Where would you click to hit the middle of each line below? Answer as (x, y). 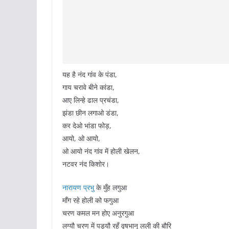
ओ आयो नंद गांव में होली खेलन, (101, 151)
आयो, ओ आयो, (81, 139)
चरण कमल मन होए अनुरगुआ (98, 213)
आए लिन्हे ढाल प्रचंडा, (91, 100)
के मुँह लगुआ (110, 188)
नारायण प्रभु (78, 188)
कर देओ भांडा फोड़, (87, 126)
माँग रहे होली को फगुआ (90, 200)
